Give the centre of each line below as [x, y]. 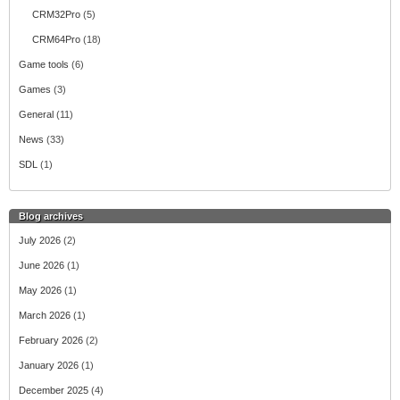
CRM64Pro [56, 39]
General [36, 114]
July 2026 [40, 240]
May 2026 [40, 290]
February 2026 [51, 340]
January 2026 [49, 365]
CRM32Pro [56, 14]
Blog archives [51, 216]
